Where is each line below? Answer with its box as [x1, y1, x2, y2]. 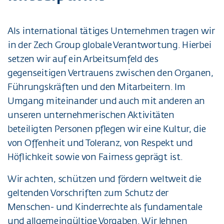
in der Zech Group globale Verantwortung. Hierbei [7, 39, 211, 50]
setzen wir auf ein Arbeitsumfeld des [7, 53, 158, 64]
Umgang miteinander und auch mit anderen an [7, 95, 205, 106]
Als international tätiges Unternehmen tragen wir [7, 25, 215, 36]
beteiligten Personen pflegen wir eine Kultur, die [7, 123, 206, 134]
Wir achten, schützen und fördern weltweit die [7, 173, 202, 184]
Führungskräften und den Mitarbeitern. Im [7, 81, 185, 92]
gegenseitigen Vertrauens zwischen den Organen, [7, 67, 213, 78]
